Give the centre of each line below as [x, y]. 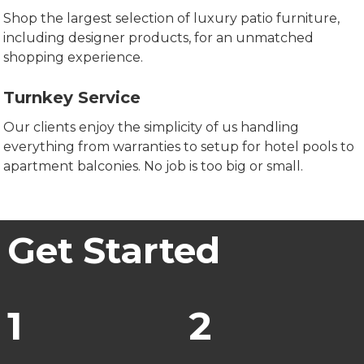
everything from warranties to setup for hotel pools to [179, 147]
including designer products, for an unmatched [159, 38]
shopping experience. [74, 57]
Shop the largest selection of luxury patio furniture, [172, 18]
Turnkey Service [72, 97]
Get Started [113, 250]
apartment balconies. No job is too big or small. [154, 166]
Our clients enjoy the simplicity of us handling [152, 127]
